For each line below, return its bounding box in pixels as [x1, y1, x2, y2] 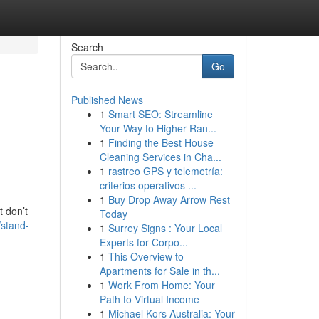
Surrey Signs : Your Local [108, 221, 222, 235]
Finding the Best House [108, 135, 214, 150]
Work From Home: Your [108, 278, 215, 292]
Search [70, 40, 103, 54]
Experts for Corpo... [99, 235, 188, 249]
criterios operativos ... [99, 178, 197, 192]
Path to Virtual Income [99, 292, 199, 306]
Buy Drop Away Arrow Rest [108, 192, 230, 206]
